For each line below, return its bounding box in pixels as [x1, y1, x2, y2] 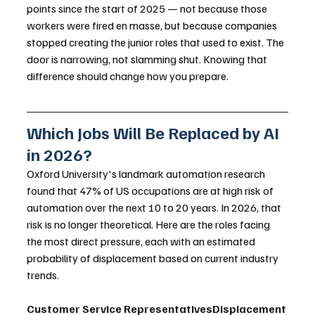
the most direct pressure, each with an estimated [27, 233, 257, 248]
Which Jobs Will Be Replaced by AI [27, 121, 283, 143]
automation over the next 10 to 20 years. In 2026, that [27, 200, 283, 214]
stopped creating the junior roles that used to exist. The [27, 34, 286, 49]
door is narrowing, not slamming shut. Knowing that [27, 51, 269, 66]
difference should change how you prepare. [27, 68, 229, 83]
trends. [27, 267, 59, 282]
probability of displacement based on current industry [27, 250, 281, 265]
